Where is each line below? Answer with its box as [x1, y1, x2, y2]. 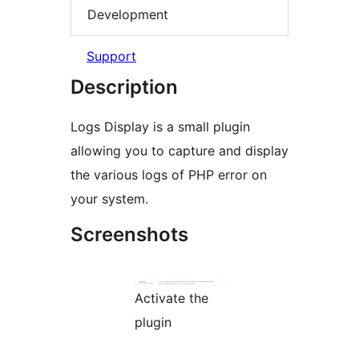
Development [87, 6, 168, 22]
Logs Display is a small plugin [71, 119, 250, 135]
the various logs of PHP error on [71, 167, 267, 184]
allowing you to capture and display [71, 143, 288, 159]
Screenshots [71, 223, 188, 247]
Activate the [135, 290, 208, 307]
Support [87, 48, 136, 65]
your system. [71, 191, 148, 208]
